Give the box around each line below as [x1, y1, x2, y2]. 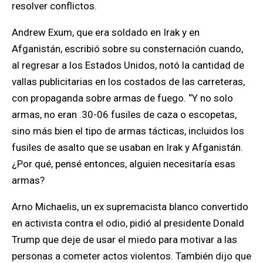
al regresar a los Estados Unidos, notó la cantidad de [12, 59, 244, 71]
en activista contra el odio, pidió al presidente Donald [12, 217, 244, 229]
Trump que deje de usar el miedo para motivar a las [12, 234, 237, 245]
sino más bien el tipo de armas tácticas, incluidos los [12, 125, 244, 137]
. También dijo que [171, 250, 251, 262]
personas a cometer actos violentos [12, 250, 171, 262]
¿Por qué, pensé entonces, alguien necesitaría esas [12, 158, 235, 170]
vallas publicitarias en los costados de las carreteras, [12, 76, 245, 87]
